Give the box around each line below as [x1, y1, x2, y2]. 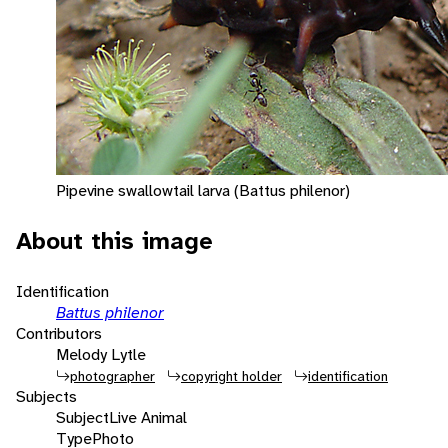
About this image [16, 224, 213, 257]
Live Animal [109, 406, 187, 428]
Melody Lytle [56, 343, 146, 365]
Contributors [16, 322, 102, 344]
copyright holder [181, 366, 282, 385]
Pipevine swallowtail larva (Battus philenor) [56, 179, 350, 201]
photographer [70, 366, 155, 385]
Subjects [16, 385, 77, 407]
